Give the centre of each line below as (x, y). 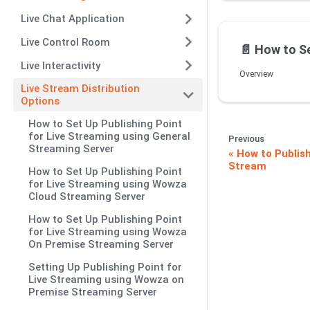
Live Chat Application (73, 19)
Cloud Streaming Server (87, 196)
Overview (256, 74)
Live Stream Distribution (80, 88)
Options (40, 101)
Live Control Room (65, 42)
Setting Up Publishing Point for (106, 267)
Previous (246, 138)
